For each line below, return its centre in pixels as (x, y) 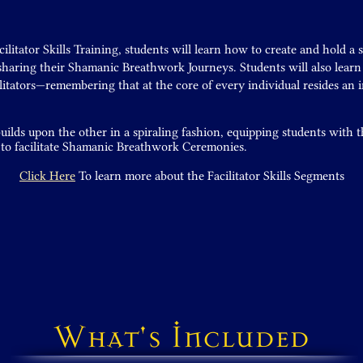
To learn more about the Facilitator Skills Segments (211, 176)
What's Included (181, 336)
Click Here (47, 176)
